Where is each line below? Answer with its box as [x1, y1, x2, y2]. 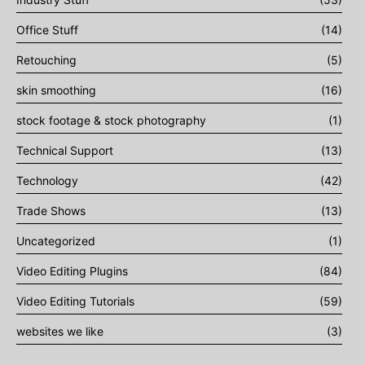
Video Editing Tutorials [16, 294, 134, 309]
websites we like [16, 324, 103, 339]
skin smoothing [16, 83, 96, 98]
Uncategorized [16, 234, 95, 248]
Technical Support [16, 143, 113, 158]
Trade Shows [16, 204, 86, 218]
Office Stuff [16, 23, 78, 37]
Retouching [16, 53, 77, 68]
